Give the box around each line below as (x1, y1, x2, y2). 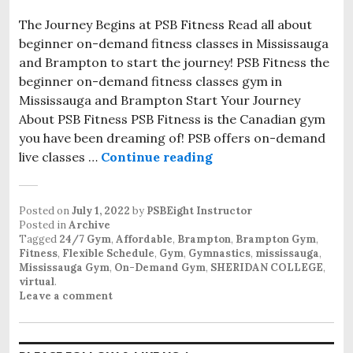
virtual (19, 274, 54, 288)
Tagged (19, 232, 59, 246)
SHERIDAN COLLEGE (210, 260, 323, 274)
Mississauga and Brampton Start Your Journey (19, 91, 300, 108)
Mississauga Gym (19, 260, 110, 274)
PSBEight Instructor (147, 203, 252, 217)
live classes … (19, 148, 101, 165)
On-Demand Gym (114, 260, 206, 274)
